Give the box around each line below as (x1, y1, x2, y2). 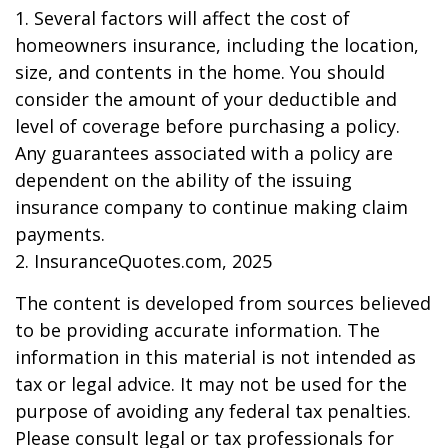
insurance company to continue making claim (15, 195, 408, 219)
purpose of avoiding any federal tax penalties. (15, 399, 411, 423)
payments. (15, 222, 105, 246)
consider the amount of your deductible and (15, 87, 397, 111)
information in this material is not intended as (15, 345, 416, 369)
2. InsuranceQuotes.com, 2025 (15, 249, 272, 273)
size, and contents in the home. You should (15, 60, 385, 84)
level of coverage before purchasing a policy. (15, 114, 400, 138)
